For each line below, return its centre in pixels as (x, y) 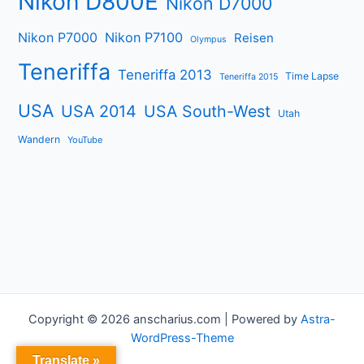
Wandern (39, 139)
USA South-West (208, 111)
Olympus (209, 39)
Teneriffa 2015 (249, 76)
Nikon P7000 (58, 37)
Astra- (318, 319)
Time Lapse (312, 76)
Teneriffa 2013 (165, 74)
